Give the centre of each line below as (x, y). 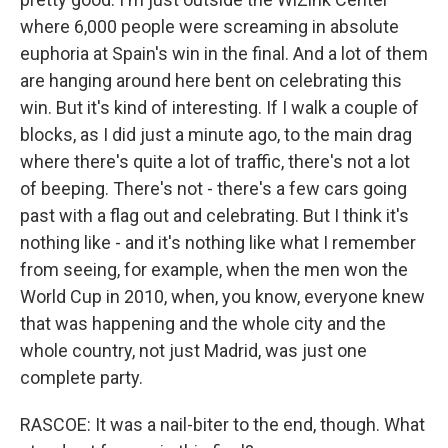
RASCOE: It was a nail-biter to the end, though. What (222, 424)
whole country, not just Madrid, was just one (193, 350)
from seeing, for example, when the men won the (214, 269)
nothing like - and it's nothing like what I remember (218, 242)
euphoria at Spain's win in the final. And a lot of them (224, 53)
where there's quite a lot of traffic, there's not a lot (215, 161)
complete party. (81, 377)
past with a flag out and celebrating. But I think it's (214, 215)
